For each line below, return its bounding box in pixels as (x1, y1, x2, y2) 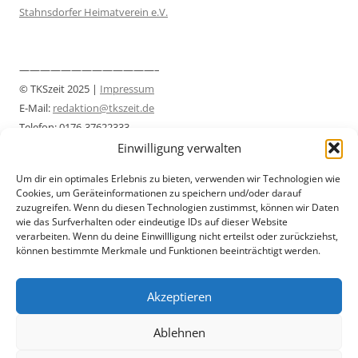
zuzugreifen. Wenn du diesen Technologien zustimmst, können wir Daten (16, 201, 339, 214)
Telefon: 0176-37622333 (19, 120, 129, 135)
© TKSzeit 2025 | (19, 82, 100, 97)
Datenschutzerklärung (19, 139, 125, 154)
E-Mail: (19, 101, 53, 116)
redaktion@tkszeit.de (53, 101, 154, 116)
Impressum (100, 82, 154, 97)
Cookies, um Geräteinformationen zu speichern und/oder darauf (16, 186, 301, 200)
